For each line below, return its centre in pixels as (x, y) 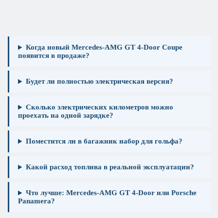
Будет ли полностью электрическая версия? (99, 82)
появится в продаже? (54, 56)
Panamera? (36, 201)
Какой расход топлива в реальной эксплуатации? (110, 167)
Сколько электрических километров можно (99, 107)
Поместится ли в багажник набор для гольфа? (104, 141)
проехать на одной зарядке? (66, 116)
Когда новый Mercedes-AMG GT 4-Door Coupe (104, 47)
